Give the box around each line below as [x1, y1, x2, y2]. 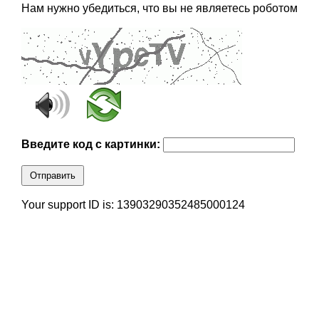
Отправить [29, 170, 75, 182]
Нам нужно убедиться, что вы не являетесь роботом [21, 2, 298, 15]
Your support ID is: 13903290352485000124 [21, 199, 245, 211]
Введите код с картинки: [21, 138, 163, 151]
